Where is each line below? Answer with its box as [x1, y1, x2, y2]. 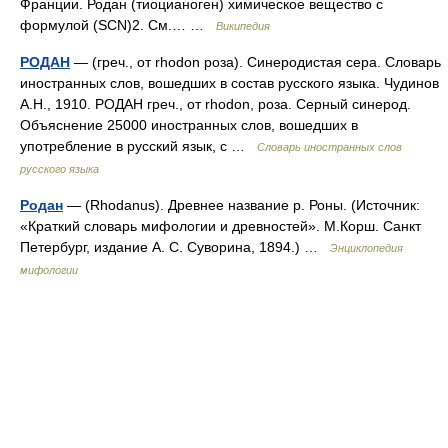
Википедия [216, 20, 270, 32]
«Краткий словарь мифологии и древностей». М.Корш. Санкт [20, 218, 421, 234]
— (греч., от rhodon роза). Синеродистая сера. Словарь [70, 54, 441, 70]
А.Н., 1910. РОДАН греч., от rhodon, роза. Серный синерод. [20, 96, 411, 112]
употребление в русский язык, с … [20, 138, 257, 154]
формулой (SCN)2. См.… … [20, 17, 216, 33]
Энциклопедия [330, 242, 403, 254]
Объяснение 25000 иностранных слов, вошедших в [20, 117, 358, 133]
